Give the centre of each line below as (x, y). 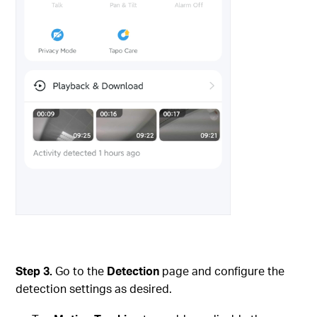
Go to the (81, 270)
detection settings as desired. (94, 288)
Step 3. (36, 270)
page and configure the (222, 270)
